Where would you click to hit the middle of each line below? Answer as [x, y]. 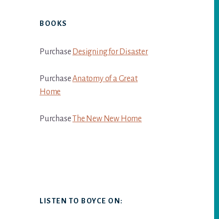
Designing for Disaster [110, 52]
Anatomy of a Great [105, 79]
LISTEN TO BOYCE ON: [81, 201]
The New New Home [107, 119]
